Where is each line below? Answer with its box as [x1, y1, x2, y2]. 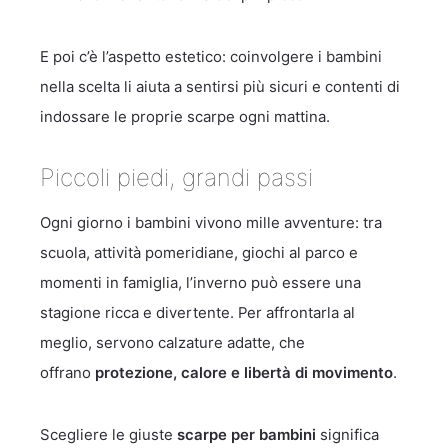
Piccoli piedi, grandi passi [40, 162, 313, 192]
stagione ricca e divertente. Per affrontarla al [40, 303, 355, 322]
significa [316, 425, 379, 444]
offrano [40, 363, 95, 382]
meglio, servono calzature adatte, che [40, 333, 305, 352]
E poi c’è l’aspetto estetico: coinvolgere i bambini [40, 47, 382, 66]
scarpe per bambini [177, 425, 316, 444]
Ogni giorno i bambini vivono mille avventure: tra [40, 213, 382, 232]
